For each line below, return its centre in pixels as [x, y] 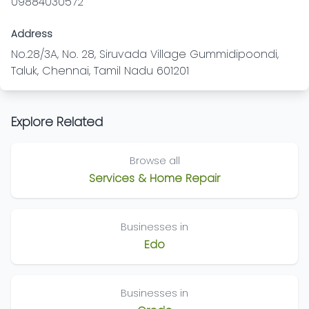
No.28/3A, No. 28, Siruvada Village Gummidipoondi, [145, 54]
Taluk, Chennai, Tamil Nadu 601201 [100, 71]
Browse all [154, 161]
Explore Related [57, 122]
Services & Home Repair [154, 178]
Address [32, 34]
